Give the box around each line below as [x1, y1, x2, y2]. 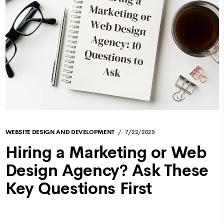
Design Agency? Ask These [5, 160, 209, 181]
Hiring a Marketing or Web [5, 142, 207, 163]
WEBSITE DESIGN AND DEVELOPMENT [5, 128, 114, 136]
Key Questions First [5, 178, 152, 199]
